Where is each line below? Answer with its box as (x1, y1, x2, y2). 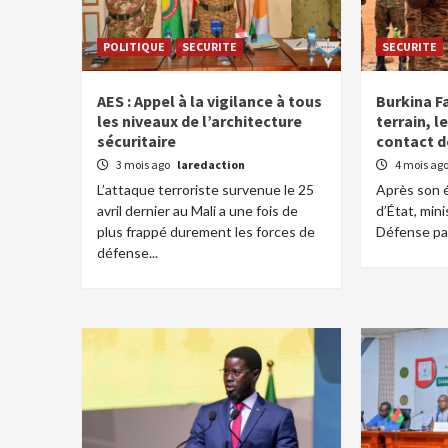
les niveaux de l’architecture (97, 111, 302, 131)
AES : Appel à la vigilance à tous (97, 91, 322, 111)
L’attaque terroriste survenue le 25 (97, 181, 314, 198)
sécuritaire (97, 131, 176, 151)
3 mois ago (116, 157, 172, 172)
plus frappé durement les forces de (97, 223, 315, 240)
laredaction (177, 157, 245, 172)
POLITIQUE (103, 39, 165, 54)
